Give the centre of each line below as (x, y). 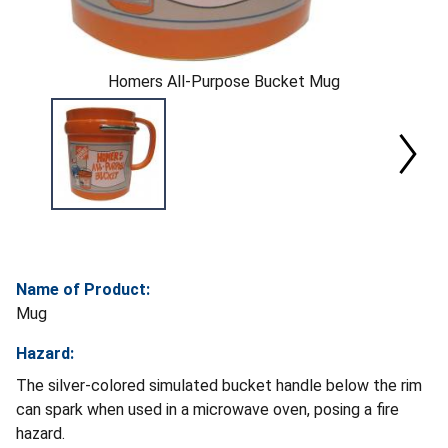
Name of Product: (83, 290)
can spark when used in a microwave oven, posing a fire (207, 410)
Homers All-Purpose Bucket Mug (224, 81)
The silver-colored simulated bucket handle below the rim (219, 386)
